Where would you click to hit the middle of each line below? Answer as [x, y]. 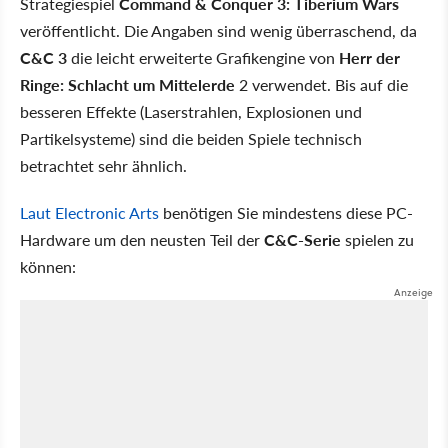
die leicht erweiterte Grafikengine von [203, 57]
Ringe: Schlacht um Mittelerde [127, 84]
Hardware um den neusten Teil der [142, 239]
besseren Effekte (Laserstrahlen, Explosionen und [191, 111]
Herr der [369, 57]
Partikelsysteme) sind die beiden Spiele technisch [191, 138]
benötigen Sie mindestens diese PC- [286, 212]
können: [48, 266]
